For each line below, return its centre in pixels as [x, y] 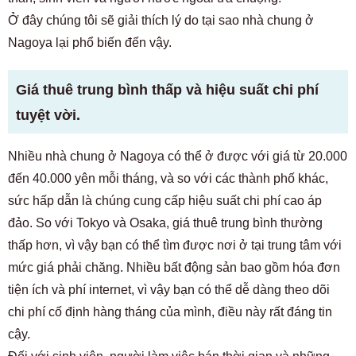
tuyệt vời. [48, 115]
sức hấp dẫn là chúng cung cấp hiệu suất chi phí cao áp [165, 201]
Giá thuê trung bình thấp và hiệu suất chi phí [167, 90]
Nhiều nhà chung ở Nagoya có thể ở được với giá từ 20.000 [178, 156]
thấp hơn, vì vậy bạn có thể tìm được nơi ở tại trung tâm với [175, 245]
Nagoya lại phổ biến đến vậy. [90, 43]
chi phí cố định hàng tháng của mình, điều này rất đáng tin [170, 312]
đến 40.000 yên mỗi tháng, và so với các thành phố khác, [168, 178]
